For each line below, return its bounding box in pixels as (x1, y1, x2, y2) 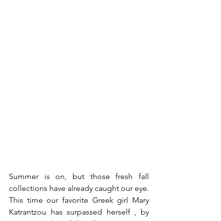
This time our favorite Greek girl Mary (9, 195, 149, 205)
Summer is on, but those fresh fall (9, 172, 149, 182)
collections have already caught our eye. (9, 184, 149, 193)
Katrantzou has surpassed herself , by (9, 207, 149, 217)
